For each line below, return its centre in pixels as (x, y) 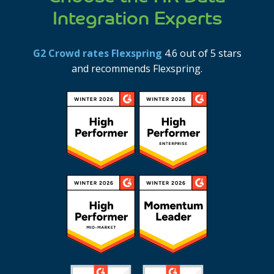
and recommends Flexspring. (137, 68)
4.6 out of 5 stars (202, 53)
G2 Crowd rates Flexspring (97, 53)
